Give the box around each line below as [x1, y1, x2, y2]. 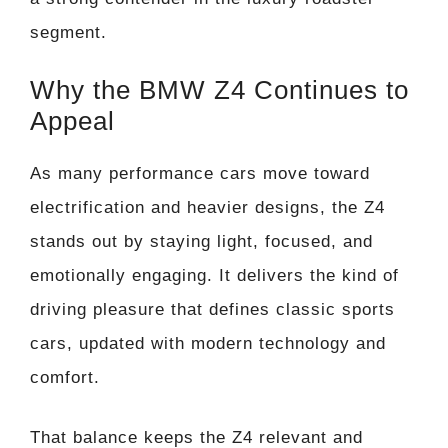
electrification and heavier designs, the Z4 [30, 198, 385, 218]
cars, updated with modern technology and [30, 334, 386, 354]
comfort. [30, 368, 100, 388]
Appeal [30, 106, 115, 137]
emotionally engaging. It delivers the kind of [30, 266, 399, 286]
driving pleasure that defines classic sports [30, 300, 395, 320]
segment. [30, 22, 107, 42]
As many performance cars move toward [30, 164, 370, 184]
